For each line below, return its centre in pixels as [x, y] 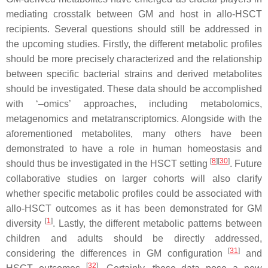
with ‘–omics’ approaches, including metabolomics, [134, 104]
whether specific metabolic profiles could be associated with [134, 194]
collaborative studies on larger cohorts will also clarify [134, 179]
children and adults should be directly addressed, [134, 238]
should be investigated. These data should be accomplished [134, 89]
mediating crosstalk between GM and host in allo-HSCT [134, 14]
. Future [246, 164]
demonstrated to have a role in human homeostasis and [134, 149]
